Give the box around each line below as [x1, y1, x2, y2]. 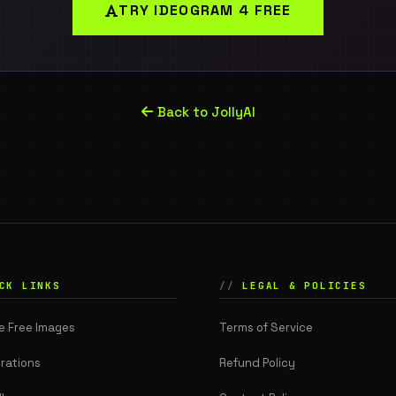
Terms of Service [219, 320, 313, 336]
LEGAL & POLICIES [242, 279, 367, 293]
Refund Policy [219, 354, 295, 370]
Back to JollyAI [154, 103, 256, 121]
